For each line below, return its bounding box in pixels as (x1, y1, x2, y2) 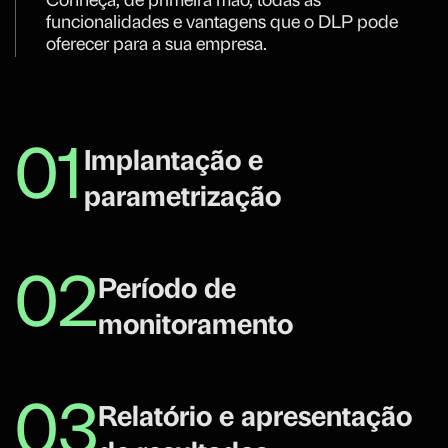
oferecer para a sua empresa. (46, 36, 267, 56)
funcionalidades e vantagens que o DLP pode (46, 14, 398, 34)
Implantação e (84, 149, 263, 178)
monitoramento (98, 313, 293, 342)
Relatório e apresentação (98, 405, 412, 434)
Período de (98, 277, 236, 306)
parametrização (84, 185, 281, 214)
